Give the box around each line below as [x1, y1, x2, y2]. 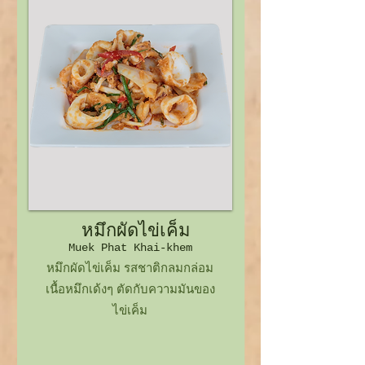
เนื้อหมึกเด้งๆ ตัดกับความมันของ [45, 281, 215, 297]
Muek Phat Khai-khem [68, 241, 192, 254]
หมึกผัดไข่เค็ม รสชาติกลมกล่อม [46, 260, 213, 275]
